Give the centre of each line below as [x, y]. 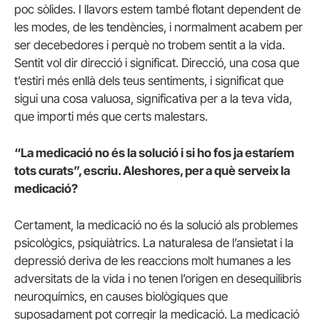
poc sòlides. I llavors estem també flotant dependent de [157, 9]
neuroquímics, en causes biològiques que [121, 297]
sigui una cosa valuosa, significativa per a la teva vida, [153, 98]
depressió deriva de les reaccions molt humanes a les [152, 261]
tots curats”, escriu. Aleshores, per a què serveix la [152, 171]
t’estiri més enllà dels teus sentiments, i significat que [149, 80]
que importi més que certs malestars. [111, 116]
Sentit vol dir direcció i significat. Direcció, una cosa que [157, 62]
